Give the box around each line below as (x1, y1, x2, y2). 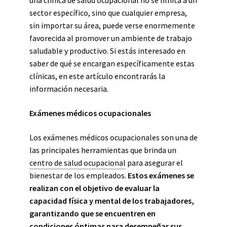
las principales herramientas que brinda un (29, 145, 176, 155)
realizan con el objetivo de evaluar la (29, 183, 160, 193)
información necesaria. (29, 84, 108, 94)
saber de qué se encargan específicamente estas (29, 58, 195, 68)
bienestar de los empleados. (29, 170, 128, 180)
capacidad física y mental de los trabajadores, (29, 196, 194, 206)
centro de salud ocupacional (29, 158, 126, 168)
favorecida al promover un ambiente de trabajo (29, 33, 192, 43)
